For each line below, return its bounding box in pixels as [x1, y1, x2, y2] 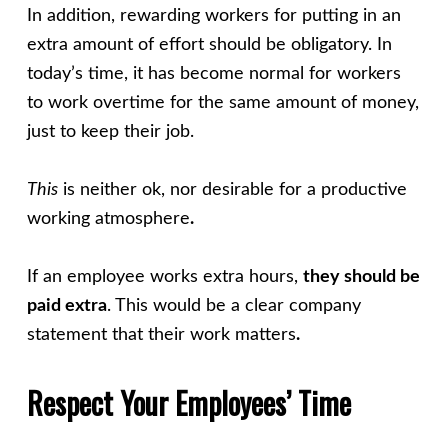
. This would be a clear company [106, 297, 361, 316]
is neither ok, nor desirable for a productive [57, 181, 407, 200]
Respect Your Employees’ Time [26, 380, 351, 426]
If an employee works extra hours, [26, 268, 303, 287]
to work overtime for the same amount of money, [26, 94, 419, 113]
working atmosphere [26, 210, 190, 229]
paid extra [26, 297, 107, 316]
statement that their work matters [26, 326, 296, 345]
